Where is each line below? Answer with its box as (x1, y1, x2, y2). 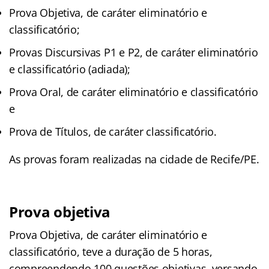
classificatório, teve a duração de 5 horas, (9, 244, 213, 259)
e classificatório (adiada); (9, 61, 130, 76)
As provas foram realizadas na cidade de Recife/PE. (9, 151, 259, 166)
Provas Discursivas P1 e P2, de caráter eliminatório (9, 44, 258, 59)
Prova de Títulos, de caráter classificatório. (9, 124, 217, 139)
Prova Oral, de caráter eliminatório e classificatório (9, 84, 258, 99)
